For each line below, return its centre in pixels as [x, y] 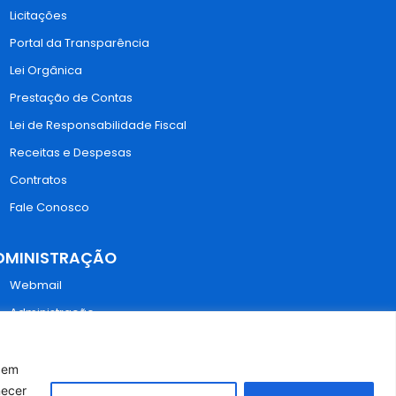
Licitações [38, 15]
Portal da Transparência [80, 42]
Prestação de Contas [71, 97]
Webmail [36, 285]
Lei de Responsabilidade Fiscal [98, 125]
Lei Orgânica [46, 70]
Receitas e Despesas [71, 152]
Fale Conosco [49, 207]
